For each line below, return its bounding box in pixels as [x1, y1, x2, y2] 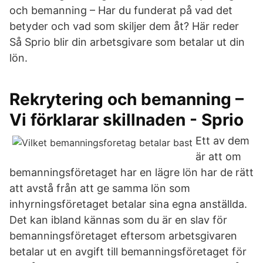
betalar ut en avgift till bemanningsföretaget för [9, 245, 247, 258]
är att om [195, 150, 241, 163]
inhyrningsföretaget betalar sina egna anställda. [9, 198, 247, 210]
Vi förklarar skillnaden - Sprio [9, 110, 244, 130]
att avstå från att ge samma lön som [9, 182, 190, 194]
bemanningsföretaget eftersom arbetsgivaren [9, 230, 237, 242]
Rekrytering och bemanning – [9, 89, 244, 109]
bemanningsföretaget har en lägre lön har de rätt [9, 166, 254, 178]
